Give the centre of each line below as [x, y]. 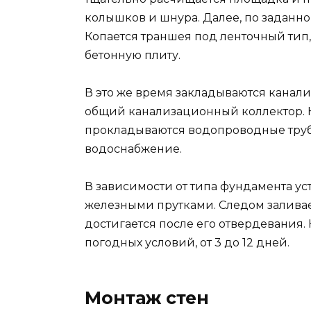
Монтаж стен [147, 298]
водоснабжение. [133, 149]
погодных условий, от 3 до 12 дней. [187, 243]
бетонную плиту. [133, 55]
